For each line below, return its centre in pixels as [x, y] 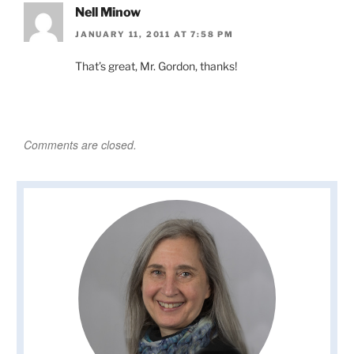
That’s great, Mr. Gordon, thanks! [156, 66]
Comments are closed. [80, 144]
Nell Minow [108, 12]
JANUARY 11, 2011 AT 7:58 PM [155, 34]
